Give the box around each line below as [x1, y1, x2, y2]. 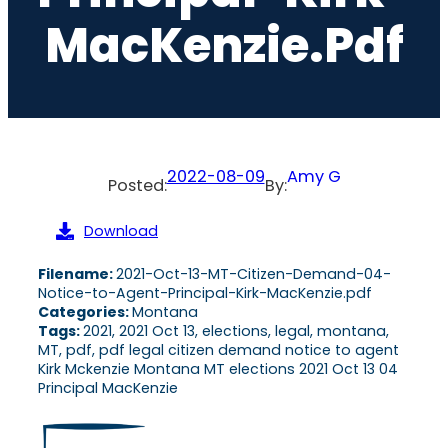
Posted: [107, 173, 167, 197]
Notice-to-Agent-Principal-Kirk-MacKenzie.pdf [38, 282, 372, 303]
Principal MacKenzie [38, 377, 178, 398]
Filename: [38, 263, 116, 284]
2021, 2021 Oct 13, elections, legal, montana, [83, 320, 389, 341]
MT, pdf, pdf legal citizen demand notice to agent [38, 339, 399, 360]
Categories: [38, 301, 132, 322]
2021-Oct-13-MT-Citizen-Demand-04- [116, 263, 391, 284]
